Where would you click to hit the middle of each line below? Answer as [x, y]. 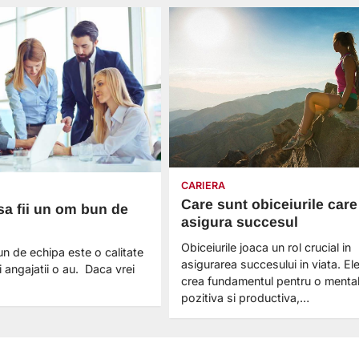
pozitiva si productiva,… [245, 297]
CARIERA [203, 185]
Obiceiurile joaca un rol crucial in [266, 247]
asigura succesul [239, 222]
